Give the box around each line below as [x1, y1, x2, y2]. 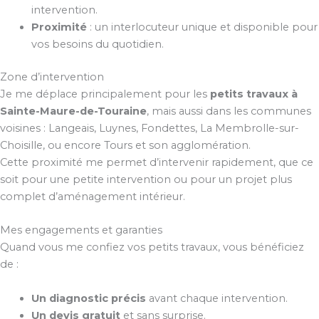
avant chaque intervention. [145, 291, 288, 305]
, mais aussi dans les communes [147, 105, 311, 118]
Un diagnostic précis [31, 291, 146, 305]
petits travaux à [210, 88, 298, 101]
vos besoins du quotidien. [31, 38, 164, 51]
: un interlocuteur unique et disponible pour [86, 21, 318, 34]
